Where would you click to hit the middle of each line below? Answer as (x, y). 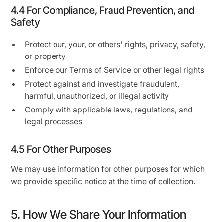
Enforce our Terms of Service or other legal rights (115, 70)
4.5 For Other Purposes (61, 149)
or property (46, 56)
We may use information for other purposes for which (108, 169)
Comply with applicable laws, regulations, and (109, 110)
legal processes (54, 121)
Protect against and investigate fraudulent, (102, 84)
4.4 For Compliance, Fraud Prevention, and (103, 10)
